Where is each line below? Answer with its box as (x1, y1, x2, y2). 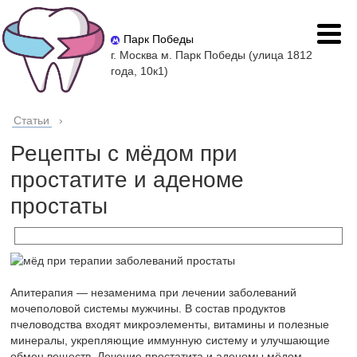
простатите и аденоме (10, 167, 245, 193)
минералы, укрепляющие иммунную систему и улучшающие (10, 334, 331, 347)
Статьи (14, 114, 50, 127)
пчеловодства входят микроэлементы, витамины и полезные (10, 318, 330, 331)
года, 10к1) (111, 65, 169, 78)
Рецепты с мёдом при (10, 141, 238, 167)
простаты (10, 194, 108, 219)
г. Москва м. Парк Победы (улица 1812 (111, 49, 313, 62)
